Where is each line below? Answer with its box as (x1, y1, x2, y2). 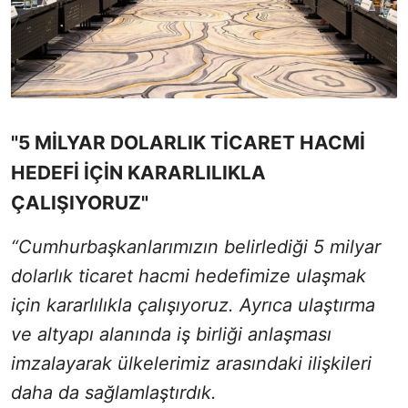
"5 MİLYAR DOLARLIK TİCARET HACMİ (11, 130, 365, 154)
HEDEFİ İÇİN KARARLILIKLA (11, 160, 266, 184)
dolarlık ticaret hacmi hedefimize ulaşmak (11, 264, 366, 287)
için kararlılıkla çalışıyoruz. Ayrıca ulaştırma (11, 293, 375, 316)
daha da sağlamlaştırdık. (11, 381, 217, 403)
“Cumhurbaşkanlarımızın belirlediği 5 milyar (11, 235, 381, 258)
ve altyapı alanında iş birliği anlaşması (11, 322, 331, 345)
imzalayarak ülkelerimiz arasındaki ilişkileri (11, 352, 372, 374)
